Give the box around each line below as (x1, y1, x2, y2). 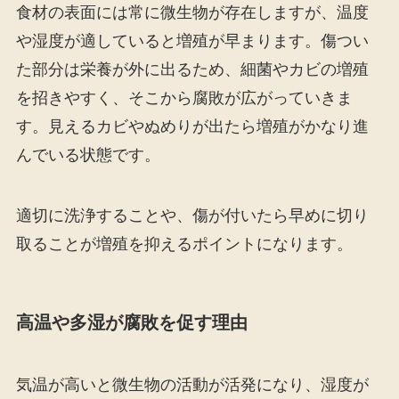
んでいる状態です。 (15, 146, 160, 165)
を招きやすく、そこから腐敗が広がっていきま (15, 89, 353, 108)
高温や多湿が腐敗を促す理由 (15, 313, 248, 333)
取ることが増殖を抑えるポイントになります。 (15, 235, 353, 254)
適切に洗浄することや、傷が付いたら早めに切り (15, 207, 369, 225)
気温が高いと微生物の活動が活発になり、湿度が (15, 375, 369, 394)
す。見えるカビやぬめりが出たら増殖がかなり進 (15, 118, 369, 136)
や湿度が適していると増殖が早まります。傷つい (15, 32, 369, 51)
